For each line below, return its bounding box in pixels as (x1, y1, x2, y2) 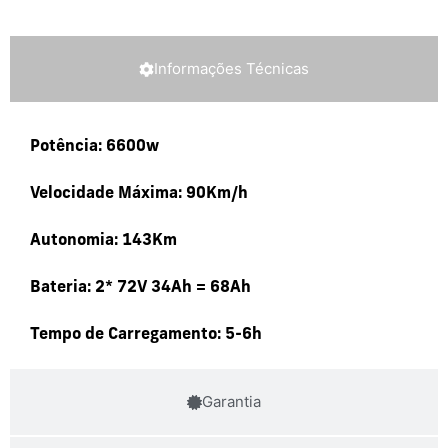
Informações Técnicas (154, 59, 309, 79)
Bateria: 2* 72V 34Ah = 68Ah (30, 280, 251, 297)
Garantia (202, 392, 261, 412)
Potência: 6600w (30, 139, 159, 156)
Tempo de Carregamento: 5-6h (30, 327, 262, 344)
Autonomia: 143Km (30, 233, 177, 250)
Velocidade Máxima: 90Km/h (30, 186, 248, 203)
